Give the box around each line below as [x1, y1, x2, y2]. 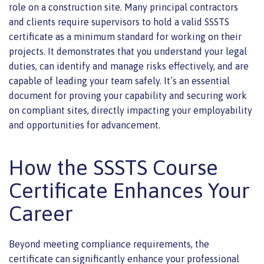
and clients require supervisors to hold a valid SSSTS [9, 16, 229, 28]
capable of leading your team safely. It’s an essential [9, 75, 230, 87]
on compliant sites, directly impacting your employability [9, 105, 252, 116]
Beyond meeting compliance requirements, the [9, 239, 209, 250]
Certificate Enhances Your [9, 178, 250, 203]
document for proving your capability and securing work [9, 90, 247, 101]
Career [9, 201, 73, 226]
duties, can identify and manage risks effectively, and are [9, 61, 249, 72]
